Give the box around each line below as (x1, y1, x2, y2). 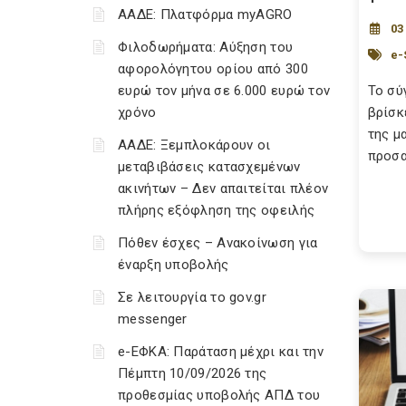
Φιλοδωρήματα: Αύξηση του (118, 39, 294, 55)
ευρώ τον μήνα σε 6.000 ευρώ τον (118, 82, 331, 99)
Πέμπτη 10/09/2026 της (118, 365, 267, 382)
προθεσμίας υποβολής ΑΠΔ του (118, 387, 321, 403)
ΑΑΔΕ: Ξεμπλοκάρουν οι (118, 137, 271, 153)
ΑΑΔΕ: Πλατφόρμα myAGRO (118, 6, 293, 23)
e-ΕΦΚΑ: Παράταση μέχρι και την (118, 343, 324, 360)
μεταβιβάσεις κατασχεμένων (118, 159, 301, 175)
